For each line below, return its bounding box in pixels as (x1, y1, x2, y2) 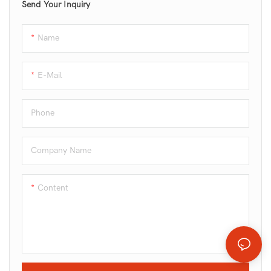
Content (38, 183, 68, 194)
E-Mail (38, 70, 62, 81)
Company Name (31, 145, 91, 156)
